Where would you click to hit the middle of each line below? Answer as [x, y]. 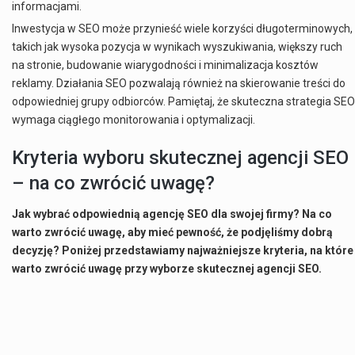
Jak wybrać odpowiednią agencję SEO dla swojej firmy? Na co [172, 214]
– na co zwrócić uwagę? [113, 183]
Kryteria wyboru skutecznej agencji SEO [180, 158]
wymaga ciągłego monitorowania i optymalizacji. [134, 120]
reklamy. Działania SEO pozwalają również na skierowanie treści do [179, 84]
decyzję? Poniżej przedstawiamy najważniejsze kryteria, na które [183, 251]
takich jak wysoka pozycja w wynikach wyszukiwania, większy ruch [177, 47]
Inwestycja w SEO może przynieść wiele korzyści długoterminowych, [182, 29]
